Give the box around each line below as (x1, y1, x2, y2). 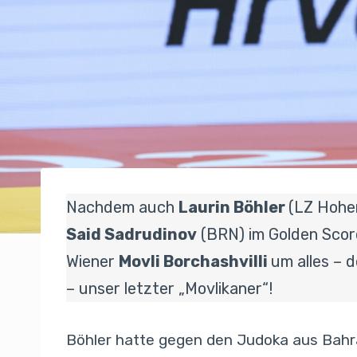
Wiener (66, 252, 119, 272)
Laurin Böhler (178, 198, 288, 218)
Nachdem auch (66, 198, 178, 218)
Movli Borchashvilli (119, 252, 271, 272)
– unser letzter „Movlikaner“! (66, 279, 273, 299)
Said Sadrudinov (66, 225, 197, 245)
